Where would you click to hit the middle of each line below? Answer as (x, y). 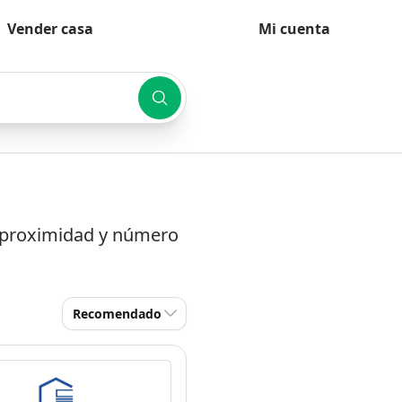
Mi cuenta (294, 29)
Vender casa (50, 29)
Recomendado (117, 314)
